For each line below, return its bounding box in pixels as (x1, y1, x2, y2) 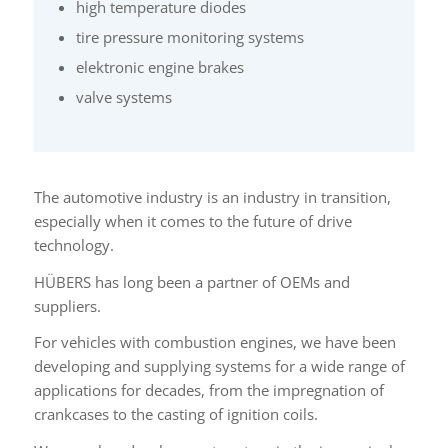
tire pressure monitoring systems (75, 27, 304, 47)
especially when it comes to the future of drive (33, 210, 352, 231)
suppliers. (33, 295, 101, 316)
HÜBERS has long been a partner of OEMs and (33, 271, 350, 292)
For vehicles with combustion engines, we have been (33, 332, 396, 353)
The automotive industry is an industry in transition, (33, 186, 391, 207)
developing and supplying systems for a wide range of (33, 356, 405, 377)
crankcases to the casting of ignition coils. (33, 404, 318, 425)
